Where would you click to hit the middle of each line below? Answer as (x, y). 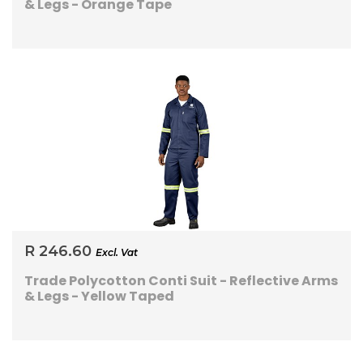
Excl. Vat (117, 253)
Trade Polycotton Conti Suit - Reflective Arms (181, 281)
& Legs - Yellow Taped (99, 297)
